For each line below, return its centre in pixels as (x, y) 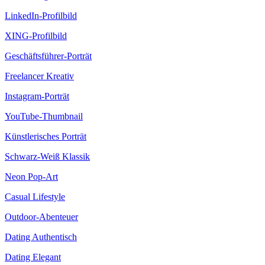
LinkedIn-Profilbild (41, 16)
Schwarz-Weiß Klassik (47, 157)
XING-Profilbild (36, 36)
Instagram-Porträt (37, 96)
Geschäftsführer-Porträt (48, 56)
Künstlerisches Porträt (46, 137)
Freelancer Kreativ (39, 76)
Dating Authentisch (41, 237)
